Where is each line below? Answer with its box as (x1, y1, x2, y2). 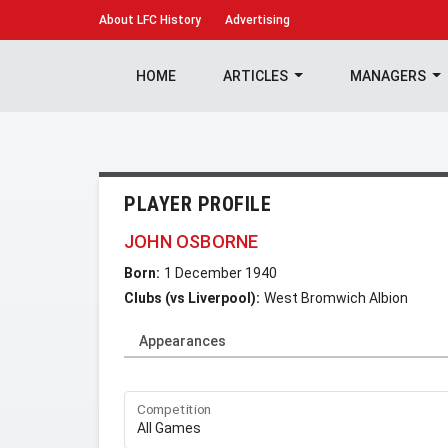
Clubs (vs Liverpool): (124, 290, 260, 306)
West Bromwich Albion (264, 290, 408, 306)
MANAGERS (349, 68, 429, 84)
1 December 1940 (164, 265, 277, 281)
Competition (137, 401, 212, 418)
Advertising (225, 13, 290, 27)
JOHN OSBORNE (124, 231, 259, 252)
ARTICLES (222, 68, 291, 84)
